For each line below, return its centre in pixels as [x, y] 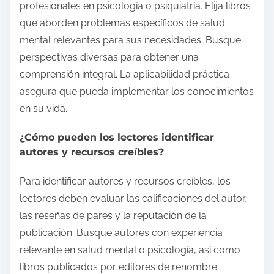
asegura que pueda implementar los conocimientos [137, 91]
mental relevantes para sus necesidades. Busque [130, 40]
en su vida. [43, 108]
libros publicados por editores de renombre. [119, 267]
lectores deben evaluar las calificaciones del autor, [133, 198]
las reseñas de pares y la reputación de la [113, 215]
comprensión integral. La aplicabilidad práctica [124, 74]
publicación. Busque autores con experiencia [121, 232]
